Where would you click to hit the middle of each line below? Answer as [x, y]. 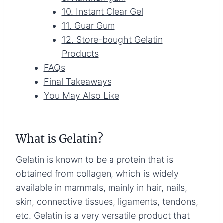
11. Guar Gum [88, 25]
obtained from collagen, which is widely [97, 173]
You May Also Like [81, 95]
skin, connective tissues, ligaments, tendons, [107, 201]
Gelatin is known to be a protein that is [95, 159]
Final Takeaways [77, 81]
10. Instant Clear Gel [102, 11]
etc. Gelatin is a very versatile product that [103, 215]
